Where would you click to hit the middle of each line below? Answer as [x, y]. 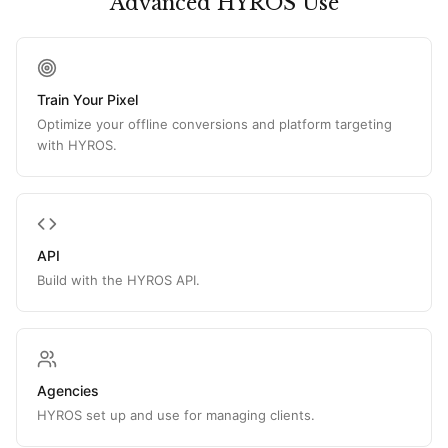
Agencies [68, 390]
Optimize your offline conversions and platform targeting [214, 124]
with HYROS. [77, 145]
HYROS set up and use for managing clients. [176, 415]
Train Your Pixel [87, 99]
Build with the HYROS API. [118, 280]
